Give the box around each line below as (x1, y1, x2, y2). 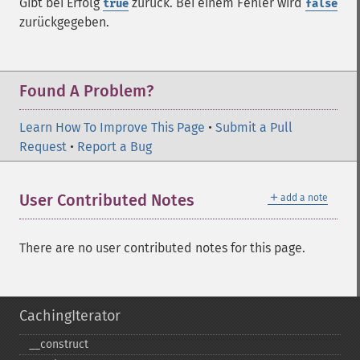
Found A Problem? (19, 81, 153, 100)
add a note (280, 192, 328, 203)
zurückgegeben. (19, 14, 109, 30)
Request (19, 139, 67, 154)
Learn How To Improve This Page (19, 120, 205, 135)
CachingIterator (19, 307, 121, 325)
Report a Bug (77, 139, 152, 154)
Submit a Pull (215, 120, 292, 135)
